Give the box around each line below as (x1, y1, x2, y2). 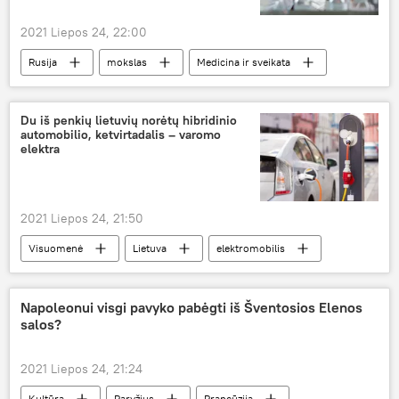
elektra (20, 141, 60, 158)
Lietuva (133, 241, 167, 256)
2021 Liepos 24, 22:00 (20, 24, 147, 41)
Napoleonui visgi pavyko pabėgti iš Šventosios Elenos (20, 298, 362, 317)
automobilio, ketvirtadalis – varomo (20, 126, 221, 143)
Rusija (28, 55, 57, 69)
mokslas (107, 55, 147, 69)
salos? (20, 315, 61, 334)
